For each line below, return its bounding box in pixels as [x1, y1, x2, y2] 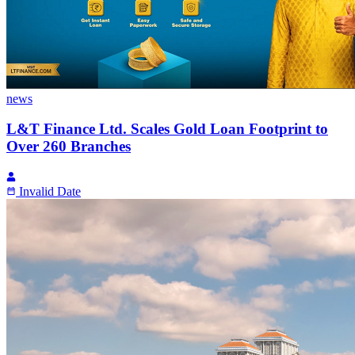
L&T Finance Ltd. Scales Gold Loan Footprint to [6, 120, 328, 138]
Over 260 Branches [6, 138, 131, 155]
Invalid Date [19, 184, 81, 198]
